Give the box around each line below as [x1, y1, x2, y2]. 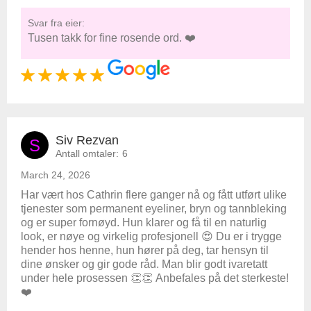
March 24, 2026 [21, 169, 90, 180]
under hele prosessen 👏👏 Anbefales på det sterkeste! [21, 272, 289, 284]
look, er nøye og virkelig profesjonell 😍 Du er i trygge [21, 230, 282, 242]
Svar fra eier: [28, 17, 85, 28]
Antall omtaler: [56, 148, 119, 159]
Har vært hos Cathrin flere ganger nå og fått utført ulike [21, 189, 287, 201]
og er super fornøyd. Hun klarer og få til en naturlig [21, 217, 267, 228]
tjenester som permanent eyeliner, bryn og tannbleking [21, 203, 287, 215]
